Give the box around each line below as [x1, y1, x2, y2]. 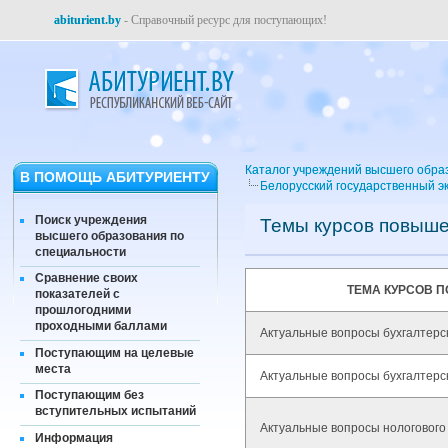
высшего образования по [35, 228, 184, 243]
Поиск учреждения [35, 212, 147, 227]
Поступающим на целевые [35, 345, 194, 360]
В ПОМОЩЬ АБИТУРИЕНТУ [20, 169, 210, 185]
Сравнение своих [35, 271, 138, 286]
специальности [35, 244, 126, 259]
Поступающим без [35, 388, 144, 403]
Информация [35, 430, 113, 445]
